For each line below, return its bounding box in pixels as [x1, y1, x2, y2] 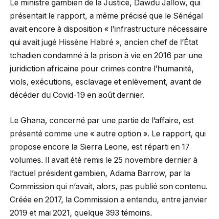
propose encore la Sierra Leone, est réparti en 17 [10, 142, 190, 152]
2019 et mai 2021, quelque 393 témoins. [10, 208, 152, 218]
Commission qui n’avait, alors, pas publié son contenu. [10, 181, 208, 191]
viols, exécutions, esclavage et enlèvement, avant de [10, 77, 201, 87]
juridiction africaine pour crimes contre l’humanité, [10, 64, 194, 74]
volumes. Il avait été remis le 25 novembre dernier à [10, 155, 197, 165]
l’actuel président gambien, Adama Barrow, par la [10, 168, 190, 178]
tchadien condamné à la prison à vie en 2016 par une [10, 51, 202, 61]
